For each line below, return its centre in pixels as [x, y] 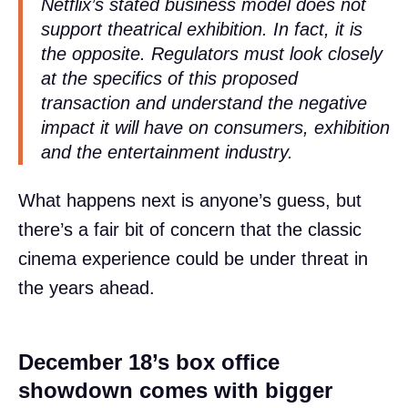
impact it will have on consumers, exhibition [215, 128]
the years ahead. [87, 288]
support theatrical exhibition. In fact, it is [202, 30]
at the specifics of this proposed [169, 79]
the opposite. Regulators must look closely [212, 54]
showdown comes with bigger [175, 391]
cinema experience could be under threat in [193, 259]
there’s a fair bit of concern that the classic [190, 230]
